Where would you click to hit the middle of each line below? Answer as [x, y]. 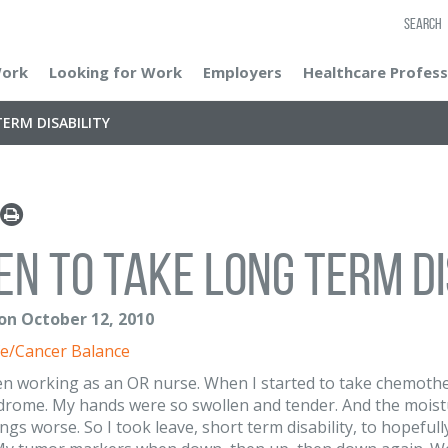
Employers [242, 72]
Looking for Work [115, 72]
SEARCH [423, 23]
